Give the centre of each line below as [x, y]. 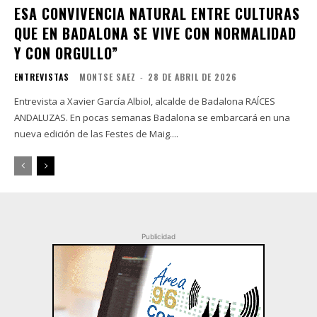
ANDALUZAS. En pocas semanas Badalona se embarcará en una [152, 118]
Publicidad [158, 237]
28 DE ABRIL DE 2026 [192, 77]
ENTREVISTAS [42, 77]
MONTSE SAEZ [108, 77]
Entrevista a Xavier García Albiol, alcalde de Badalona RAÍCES [130, 102]
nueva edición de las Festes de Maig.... [96, 134]
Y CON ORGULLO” [66, 53]
